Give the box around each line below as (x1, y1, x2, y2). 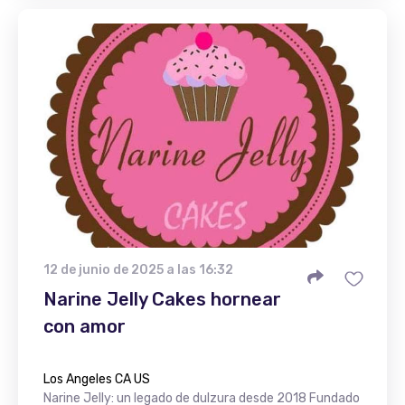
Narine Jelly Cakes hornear (43, 288, 281, 310)
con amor (43, 316, 126, 337)
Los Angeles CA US (43, 372, 150, 387)
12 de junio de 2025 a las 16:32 (43, 262, 233, 278)
